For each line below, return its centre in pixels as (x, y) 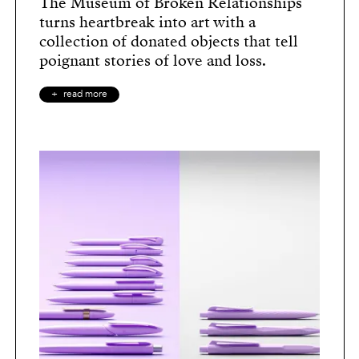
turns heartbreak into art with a (147, 22)
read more (85, 94)
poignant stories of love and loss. (153, 60)
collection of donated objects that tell (169, 41)
